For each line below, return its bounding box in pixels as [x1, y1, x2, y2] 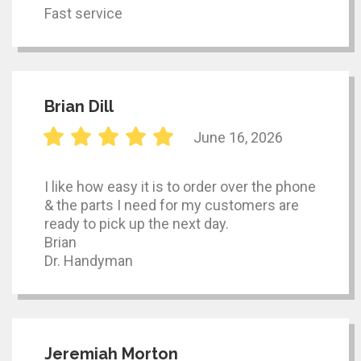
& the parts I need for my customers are [44, 197, 299, 214]
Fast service [44, 5, 122, 23]
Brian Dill [44, 97, 114, 117]
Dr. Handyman [44, 252, 133, 270]
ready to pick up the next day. [44, 215, 229, 233]
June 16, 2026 [193, 128, 283, 146]
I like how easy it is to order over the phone [44, 178, 316, 196]
